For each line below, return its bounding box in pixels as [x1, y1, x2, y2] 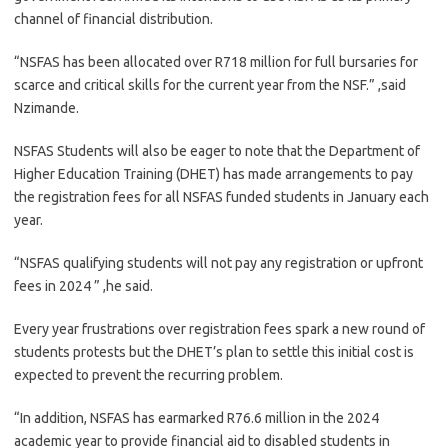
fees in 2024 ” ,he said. [14, 278, 153, 294]
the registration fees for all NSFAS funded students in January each [14, 189, 429, 205]
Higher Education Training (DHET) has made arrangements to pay [14, 166, 413, 182]
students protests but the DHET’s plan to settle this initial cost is [14, 344, 414, 360]
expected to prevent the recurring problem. [14, 367, 283, 383]
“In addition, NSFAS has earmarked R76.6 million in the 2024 [14, 410, 379, 426]
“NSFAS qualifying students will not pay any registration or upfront [14, 255, 423, 271]
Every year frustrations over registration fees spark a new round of [14, 321, 425, 337]
